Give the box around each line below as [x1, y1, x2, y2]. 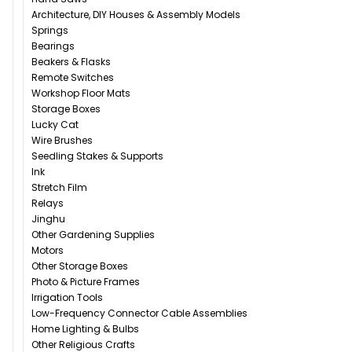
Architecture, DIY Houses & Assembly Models [31, 8, 240, 22]
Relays [31, 196, 64, 211]
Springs [31, 24, 68, 38]
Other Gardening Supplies [31, 228, 155, 242]
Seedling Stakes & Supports [31, 149, 163, 163]
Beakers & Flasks [31, 55, 111, 69]
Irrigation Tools [31, 291, 103, 305]
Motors [31, 244, 64, 258]
